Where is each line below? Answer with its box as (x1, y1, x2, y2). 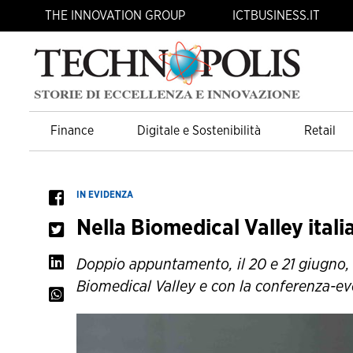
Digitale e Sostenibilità (136, 124, 261, 137)
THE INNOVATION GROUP (45, 9, 185, 22)
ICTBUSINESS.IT (232, 9, 320, 22)
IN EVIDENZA (76, 189, 133, 199)
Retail (303, 124, 336, 137)
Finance (50, 124, 95, 137)
